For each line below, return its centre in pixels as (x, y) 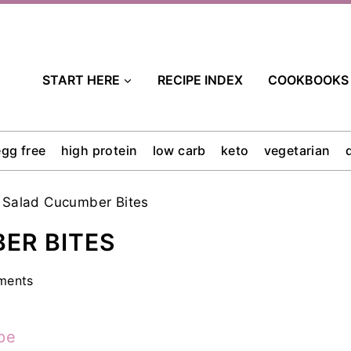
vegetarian (297, 151)
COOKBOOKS (308, 80)
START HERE (81, 80)
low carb (179, 151)
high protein (99, 151)
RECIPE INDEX (200, 80)
